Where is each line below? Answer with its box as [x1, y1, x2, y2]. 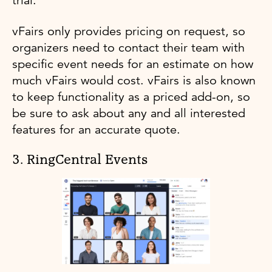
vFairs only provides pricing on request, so [12, 23, 245, 39]
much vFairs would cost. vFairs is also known [12, 72, 256, 88]
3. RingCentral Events [12, 153, 148, 167]
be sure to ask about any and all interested [12, 105, 245, 121]
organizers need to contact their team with [12, 39, 245, 55]
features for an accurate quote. [12, 121, 180, 137]
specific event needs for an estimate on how [12, 56, 253, 72]
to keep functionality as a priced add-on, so [12, 89, 250, 104]
